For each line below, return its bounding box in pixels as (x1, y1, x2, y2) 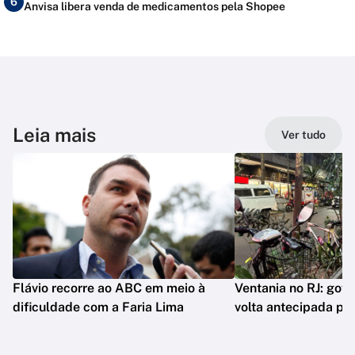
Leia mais (13, 124, 96, 147)
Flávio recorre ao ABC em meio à (13, 281, 205, 296)
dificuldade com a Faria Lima (13, 300, 184, 315)
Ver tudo (281, 128, 326, 142)
